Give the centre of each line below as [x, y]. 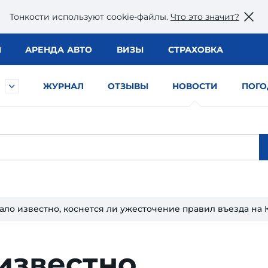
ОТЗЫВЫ [128, 86]
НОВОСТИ [195, 86]
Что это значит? [205, 16]
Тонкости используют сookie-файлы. [90, 16]
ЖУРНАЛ [63, 86]
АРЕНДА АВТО [59, 50]
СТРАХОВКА [195, 50]
